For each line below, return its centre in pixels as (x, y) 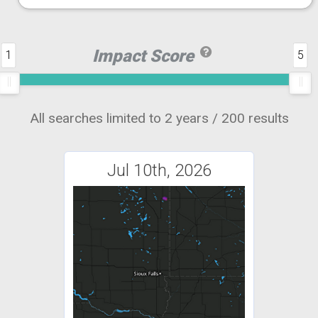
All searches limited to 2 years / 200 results (159, 119)
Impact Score (145, 56)
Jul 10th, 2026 (159, 171)
